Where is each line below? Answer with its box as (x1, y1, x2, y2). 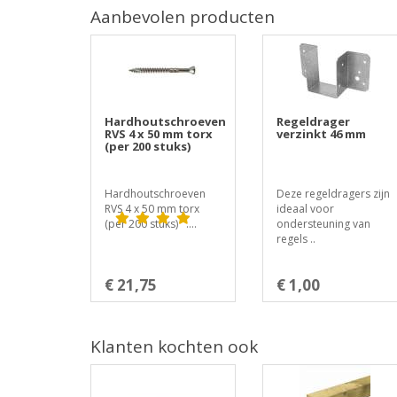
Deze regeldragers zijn (276, 186, 390, 201)
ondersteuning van (276, 216, 370, 231)
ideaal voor (276, 201, 334, 216)
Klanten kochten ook (90, 335, 258, 358)
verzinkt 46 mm (276, 126, 366, 142)
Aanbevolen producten (90, 5, 275, 28)
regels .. (276, 231, 315, 246)
